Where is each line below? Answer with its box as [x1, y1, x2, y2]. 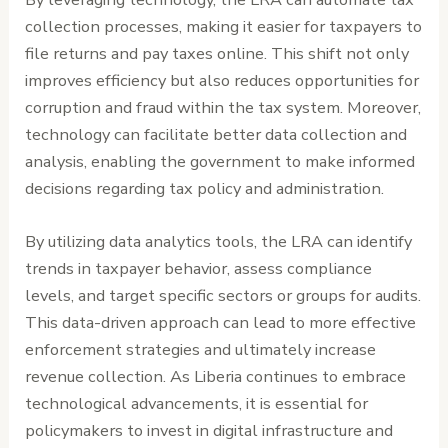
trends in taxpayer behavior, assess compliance [25, 257, 373, 281]
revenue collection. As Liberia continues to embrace [25, 365, 407, 389]
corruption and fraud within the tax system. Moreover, [25, 95, 422, 119]
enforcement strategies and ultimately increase [25, 338, 377, 362]
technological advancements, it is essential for [25, 392, 369, 416]
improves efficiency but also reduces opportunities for [25, 68, 420, 92]
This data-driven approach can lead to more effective [25, 311, 417, 335]
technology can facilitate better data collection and [25, 122, 408, 146]
